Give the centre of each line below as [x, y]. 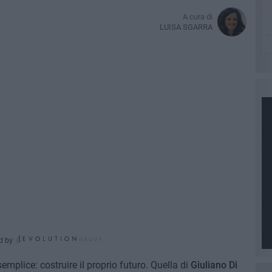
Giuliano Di [212, 265]
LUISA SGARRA [186, 27]
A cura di [197, 17]
